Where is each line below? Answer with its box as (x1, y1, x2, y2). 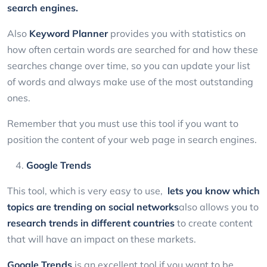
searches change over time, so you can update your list (7, 60, 250, 72)
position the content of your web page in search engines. (7, 133, 259, 146)
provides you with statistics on (108, 27, 246, 40)
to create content (175, 217, 253, 229)
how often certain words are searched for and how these (7, 44, 258, 56)
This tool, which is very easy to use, (7, 185, 167, 197)
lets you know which (167, 185, 260, 197)
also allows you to (179, 201, 259, 213)
